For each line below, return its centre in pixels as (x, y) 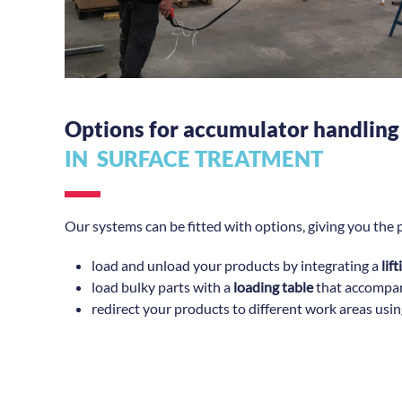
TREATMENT (259, 158)
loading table (273, 286)
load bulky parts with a (162, 286)
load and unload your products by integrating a (236, 265)
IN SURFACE (130, 158)
